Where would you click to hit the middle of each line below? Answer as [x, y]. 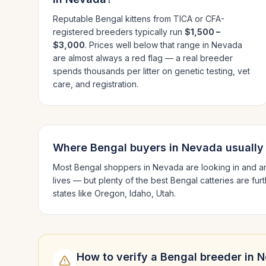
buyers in [154, 148]
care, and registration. [96, 84]
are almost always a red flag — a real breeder [143, 58]
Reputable [74, 19]
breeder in [227, 257]
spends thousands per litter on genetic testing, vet [151, 71]
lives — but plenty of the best [112, 180]
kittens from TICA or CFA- [174, 19]
